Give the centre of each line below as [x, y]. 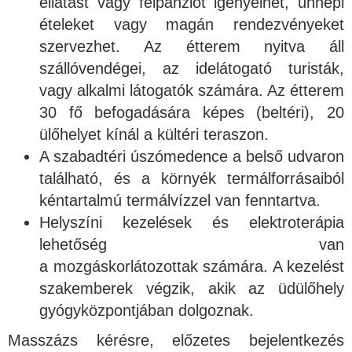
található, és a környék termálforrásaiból [192, 178]
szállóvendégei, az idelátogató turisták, [192, 68]
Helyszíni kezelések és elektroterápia [192, 222]
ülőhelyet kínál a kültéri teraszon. [154, 134]
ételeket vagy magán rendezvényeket [192, 24]
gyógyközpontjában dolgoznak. [147, 310]
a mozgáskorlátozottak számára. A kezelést [192, 266]
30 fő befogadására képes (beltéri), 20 [192, 112]
